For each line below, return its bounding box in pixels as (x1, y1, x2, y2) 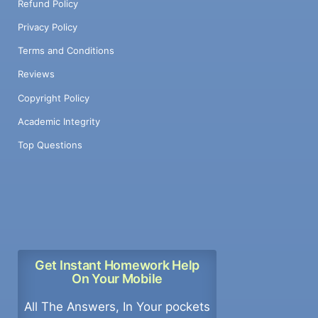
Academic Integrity (18, 115, 100, 127)
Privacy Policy (18, 21, 77, 33)
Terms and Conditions (18, 45, 114, 57)
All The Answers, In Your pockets (24, 299, 210, 314)
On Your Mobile (71, 271, 163, 287)
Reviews (18, 68, 55, 80)
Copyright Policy (18, 92, 89, 104)
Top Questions (18, 139, 82, 151)
